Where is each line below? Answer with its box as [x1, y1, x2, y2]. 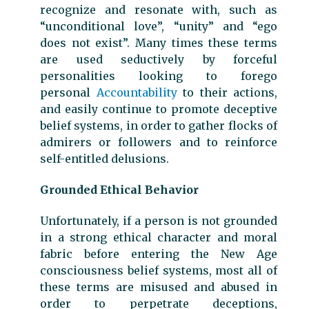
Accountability [96, 86, 177, 100]
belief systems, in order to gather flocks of [40, 119, 277, 133]
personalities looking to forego [40, 69, 277, 83]
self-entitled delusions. [40, 152, 169, 166]
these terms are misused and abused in [40, 280, 277, 294]
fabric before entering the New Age [40, 247, 277, 261]
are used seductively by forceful [40, 52, 277, 67]
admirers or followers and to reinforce [40, 135, 277, 150]
